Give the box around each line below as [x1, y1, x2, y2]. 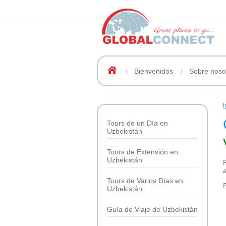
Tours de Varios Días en [107, 176, 183, 185]
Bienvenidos [134, 67, 173, 75]
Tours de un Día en [107, 119, 168, 127]
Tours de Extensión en [107, 147, 178, 156]
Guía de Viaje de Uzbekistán [107, 205, 198, 213]
